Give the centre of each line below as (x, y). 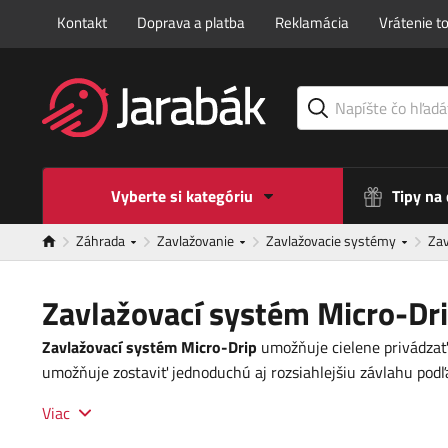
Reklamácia (312, 22)
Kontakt (82, 22)
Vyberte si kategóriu (182, 196)
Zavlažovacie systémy (332, 241)
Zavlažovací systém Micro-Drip (149, 347)
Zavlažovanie (197, 241)
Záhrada (102, 241)
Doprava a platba (191, 22)
